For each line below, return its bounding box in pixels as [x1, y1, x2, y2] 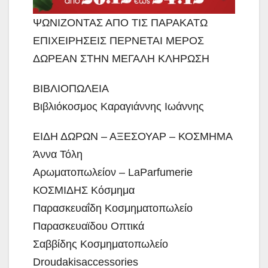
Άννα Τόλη [33, 148, 83, 160]
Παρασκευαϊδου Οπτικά [33, 220, 144, 232]
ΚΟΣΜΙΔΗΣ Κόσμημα [33, 184, 135, 196]
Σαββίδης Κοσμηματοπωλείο [33, 237, 168, 250]
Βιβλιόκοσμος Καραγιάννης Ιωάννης [33, 100, 204, 112]
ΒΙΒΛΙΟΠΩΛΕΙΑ [33, 82, 109, 95]
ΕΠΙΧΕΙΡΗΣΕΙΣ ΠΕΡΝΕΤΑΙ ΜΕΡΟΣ [33, 34, 204, 47]
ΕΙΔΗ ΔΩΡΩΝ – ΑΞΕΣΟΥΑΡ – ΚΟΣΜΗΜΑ [33, 130, 233, 142]
